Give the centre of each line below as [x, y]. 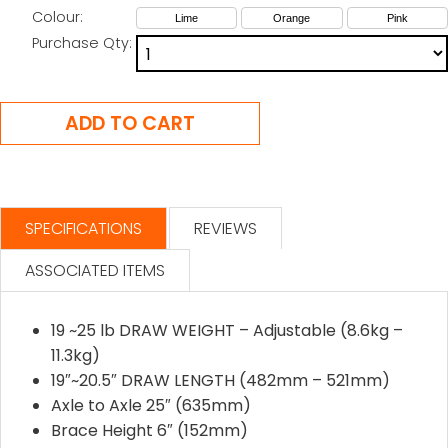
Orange [292, 18]
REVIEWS [225, 228]
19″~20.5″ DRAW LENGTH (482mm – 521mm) [220, 380]
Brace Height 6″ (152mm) [149, 430]
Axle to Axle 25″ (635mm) [151, 405]
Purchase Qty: [82, 43]
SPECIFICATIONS [83, 228]
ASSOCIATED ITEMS [95, 270]
